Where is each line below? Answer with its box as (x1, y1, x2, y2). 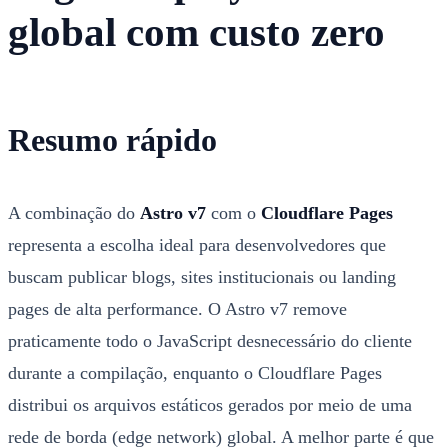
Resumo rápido (8, 123, 217, 159)
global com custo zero (8, 10, 385, 56)
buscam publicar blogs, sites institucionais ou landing (8, 266, 396, 287)
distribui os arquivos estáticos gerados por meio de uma (8, 394, 412, 415)
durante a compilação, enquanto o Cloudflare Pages (8, 362, 382, 383)
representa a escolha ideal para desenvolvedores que (8, 234, 386, 255)
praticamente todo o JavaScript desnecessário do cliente (8, 330, 412, 351)
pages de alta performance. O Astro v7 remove (8, 298, 347, 319)
